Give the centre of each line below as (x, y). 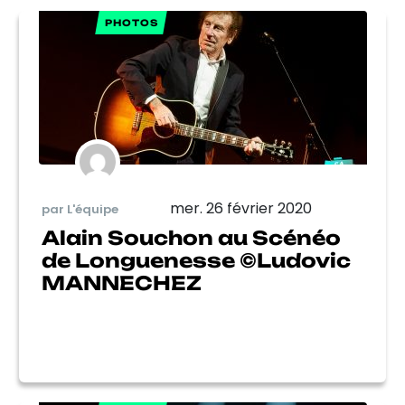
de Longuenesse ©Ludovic (196, 260)
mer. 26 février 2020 (241, 208)
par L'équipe (80, 209)
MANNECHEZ (122, 283)
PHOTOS (131, 23)
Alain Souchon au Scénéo (191, 238)
